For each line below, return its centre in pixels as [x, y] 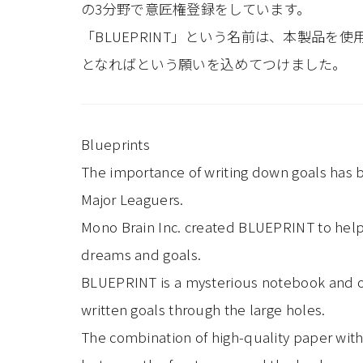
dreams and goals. [141, 254]
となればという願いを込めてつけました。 [214, 64]
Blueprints [115, 144]
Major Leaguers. [132, 199]
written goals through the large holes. [203, 309]
